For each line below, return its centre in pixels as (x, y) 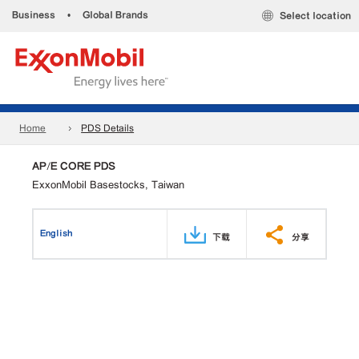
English (56, 233)
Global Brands (115, 15)
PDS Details (108, 129)
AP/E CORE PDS (74, 166)
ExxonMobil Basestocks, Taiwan (108, 185)
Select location (315, 16)
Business (34, 15)
